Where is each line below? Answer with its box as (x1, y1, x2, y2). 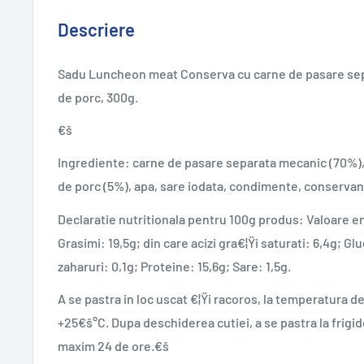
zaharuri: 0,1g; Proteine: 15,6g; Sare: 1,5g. (58, 258, 291, 274)
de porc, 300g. (58, 89, 138, 106)
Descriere (58, 19, 135, 40)
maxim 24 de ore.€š (58, 337, 169, 353)
